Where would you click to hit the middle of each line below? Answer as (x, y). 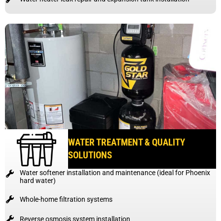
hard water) (38, 180)
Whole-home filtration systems (66, 199)
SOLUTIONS (90, 155)
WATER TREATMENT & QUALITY (127, 142)
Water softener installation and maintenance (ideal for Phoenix (115, 172)
